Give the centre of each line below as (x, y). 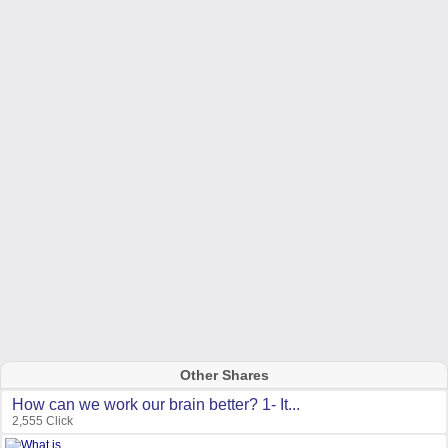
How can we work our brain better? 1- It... (156, 404)
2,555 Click (42, 421)
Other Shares (224, 375)
